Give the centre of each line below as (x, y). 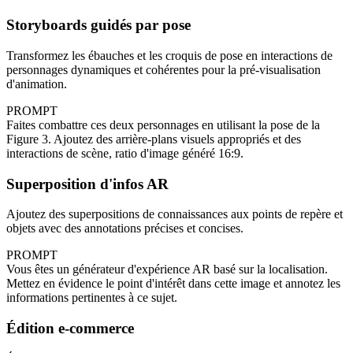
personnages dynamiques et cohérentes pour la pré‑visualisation (163, 69)
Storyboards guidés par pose (98, 25)
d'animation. (37, 84)
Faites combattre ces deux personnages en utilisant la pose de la (163, 124)
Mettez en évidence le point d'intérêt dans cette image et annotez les (173, 284)
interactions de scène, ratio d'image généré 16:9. (125, 153)
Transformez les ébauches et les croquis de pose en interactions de (169, 55)
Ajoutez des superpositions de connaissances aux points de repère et (175, 214)
